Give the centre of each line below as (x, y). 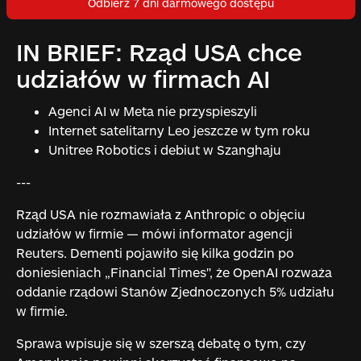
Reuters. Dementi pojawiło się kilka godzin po (155, 252)
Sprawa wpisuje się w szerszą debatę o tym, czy (161, 342)
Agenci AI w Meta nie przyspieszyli (152, 110)
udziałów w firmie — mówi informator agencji (154, 233)
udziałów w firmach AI (143, 78)
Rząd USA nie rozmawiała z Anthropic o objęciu (160, 214)
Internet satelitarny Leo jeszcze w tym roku (179, 130)
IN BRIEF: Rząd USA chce (159, 51)
